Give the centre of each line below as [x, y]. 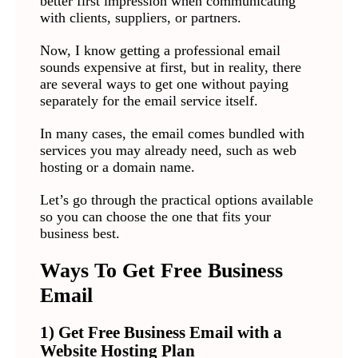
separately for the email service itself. [151, 101]
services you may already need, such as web [168, 151]
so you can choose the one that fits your [155, 217]
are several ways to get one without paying [164, 84]
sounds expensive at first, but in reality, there [170, 68]
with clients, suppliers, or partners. [140, 18]
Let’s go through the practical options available [176, 200]
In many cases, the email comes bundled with [172, 134]
